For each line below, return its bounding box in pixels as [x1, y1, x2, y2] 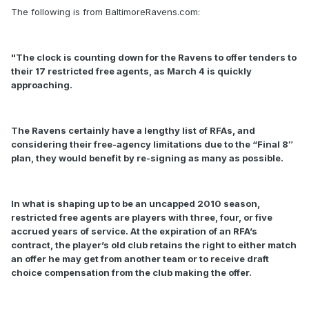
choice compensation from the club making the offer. [11, 267, 252, 279]
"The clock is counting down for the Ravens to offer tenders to [11, 52, 297, 63]
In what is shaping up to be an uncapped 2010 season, [11, 198, 260, 210]
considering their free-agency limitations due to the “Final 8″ [11, 139, 293, 150]
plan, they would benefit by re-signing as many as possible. [11, 152, 283, 164]
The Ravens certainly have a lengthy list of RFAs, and [11, 125, 255, 137]
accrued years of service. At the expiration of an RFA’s [11, 226, 257, 237]
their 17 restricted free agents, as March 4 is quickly [11, 66, 252, 77]
